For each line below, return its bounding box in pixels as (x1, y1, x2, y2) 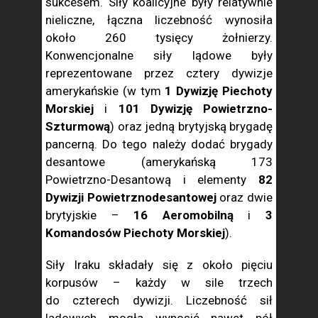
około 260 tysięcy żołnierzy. (45, 31, 273, 45)
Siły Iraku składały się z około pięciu (45, 258, 273, 272)
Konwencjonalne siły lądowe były (45, 48, 273, 62)
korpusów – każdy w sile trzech (45, 275, 273, 290)
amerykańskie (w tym (45, 84, 165, 98)
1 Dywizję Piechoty (165, 84, 273, 98)
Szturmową (45, 119, 110, 133)
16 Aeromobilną (133, 208, 234, 222)
